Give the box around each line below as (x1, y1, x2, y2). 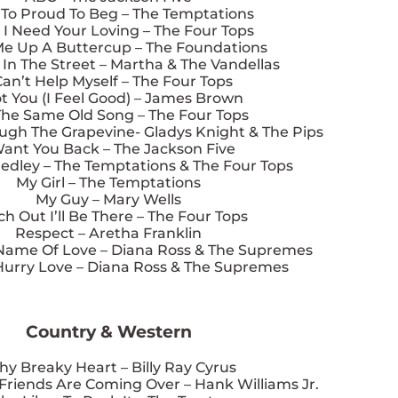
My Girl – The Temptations (16, 173, 201, 191)
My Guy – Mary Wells (36, 190, 181, 208)
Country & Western (25, 322, 192, 343)
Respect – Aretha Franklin (15, 224, 202, 242)
